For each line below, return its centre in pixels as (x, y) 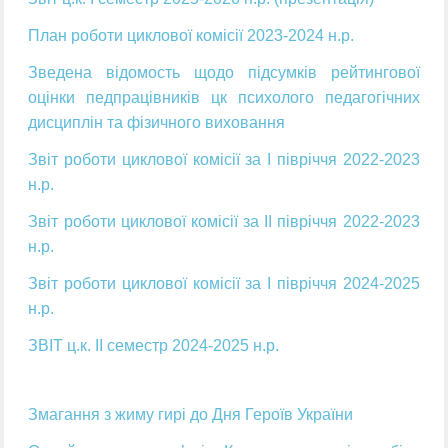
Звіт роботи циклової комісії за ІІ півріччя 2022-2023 (224, 222)
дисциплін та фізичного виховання (157, 123)
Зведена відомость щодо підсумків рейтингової (224, 73)
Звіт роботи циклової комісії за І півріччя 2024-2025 (224, 284)
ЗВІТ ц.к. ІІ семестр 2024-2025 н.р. (154, 346)
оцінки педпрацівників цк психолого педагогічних (224, 98)
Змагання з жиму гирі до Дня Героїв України (191, 415)
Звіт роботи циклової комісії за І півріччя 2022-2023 (224, 160)
